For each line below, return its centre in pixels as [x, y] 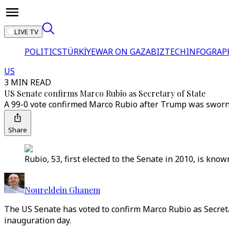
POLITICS [43, 52]
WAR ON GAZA [123, 52]
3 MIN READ [28, 82]
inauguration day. [38, 220]
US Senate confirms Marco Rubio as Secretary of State [105, 93]
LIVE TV [26, 32]
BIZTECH [168, 52]
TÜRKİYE [79, 52]
